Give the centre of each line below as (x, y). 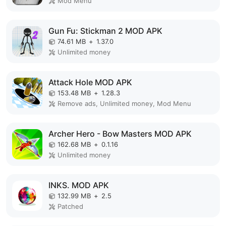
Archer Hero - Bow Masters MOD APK (120, 134)
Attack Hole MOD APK (90, 82)
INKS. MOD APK (79, 185)
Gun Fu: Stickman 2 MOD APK (105, 31)
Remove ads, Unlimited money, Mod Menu (124, 103)
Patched (70, 206)
